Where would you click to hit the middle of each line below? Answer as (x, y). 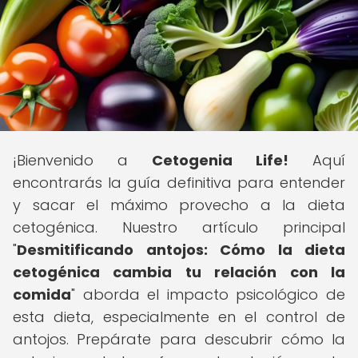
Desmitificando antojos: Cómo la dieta (181, 250)
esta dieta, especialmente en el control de (179, 317)
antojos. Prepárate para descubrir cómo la (179, 339)
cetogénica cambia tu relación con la (179, 272)
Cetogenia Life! (220, 160)
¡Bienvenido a (82, 160)
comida (42, 294)
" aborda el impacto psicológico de (208, 294)
